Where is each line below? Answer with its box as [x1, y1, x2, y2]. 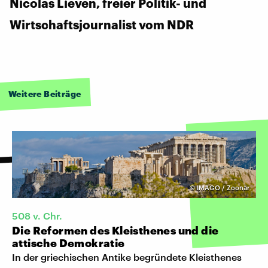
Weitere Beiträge [8, 88, 81, 99]
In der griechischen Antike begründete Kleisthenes [12, 251, 242, 263]
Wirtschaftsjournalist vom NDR [10, 17, 194, 32]
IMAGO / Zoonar [197, 183, 249, 191]
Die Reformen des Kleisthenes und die [12, 223, 219, 237]
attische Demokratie [12, 236, 125, 249]
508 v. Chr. [12, 209, 62, 221]
